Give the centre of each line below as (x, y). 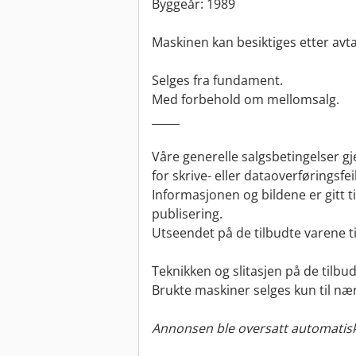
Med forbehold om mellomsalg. (246, 100)
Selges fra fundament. (217, 81)
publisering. (187, 214)
